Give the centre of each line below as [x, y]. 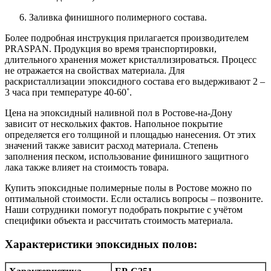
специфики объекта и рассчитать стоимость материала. [119, 220]
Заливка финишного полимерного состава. [118, 17]
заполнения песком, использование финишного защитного [127, 156]
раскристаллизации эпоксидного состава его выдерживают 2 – [135, 81]
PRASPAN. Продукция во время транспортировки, [111, 48]
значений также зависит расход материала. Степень [111, 145]
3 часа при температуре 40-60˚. [68, 92]
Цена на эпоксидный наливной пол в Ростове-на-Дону [119, 113]
